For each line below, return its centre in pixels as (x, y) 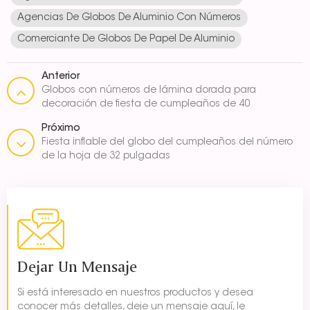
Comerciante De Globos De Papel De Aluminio (126, 39)
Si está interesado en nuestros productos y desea (135, 293)
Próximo (61, 128)
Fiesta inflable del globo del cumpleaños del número (167, 142)
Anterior (61, 76)
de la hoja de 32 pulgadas (106, 156)
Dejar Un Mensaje (77, 266)
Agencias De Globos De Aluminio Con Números (129, 18)
